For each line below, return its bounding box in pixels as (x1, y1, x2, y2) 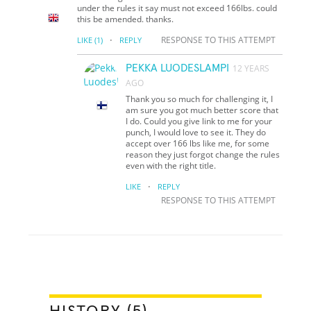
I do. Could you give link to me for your (126, 115, 273, 127)
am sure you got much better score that (126, 103, 279, 116)
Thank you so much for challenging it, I (126, 92, 274, 105)
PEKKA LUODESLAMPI (126, 62, 230, 74)
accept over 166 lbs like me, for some (126, 137, 270, 149)
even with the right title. (126, 159, 217, 171)
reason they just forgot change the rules (126, 148, 280, 160)
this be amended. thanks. (77, 12, 174, 25)
